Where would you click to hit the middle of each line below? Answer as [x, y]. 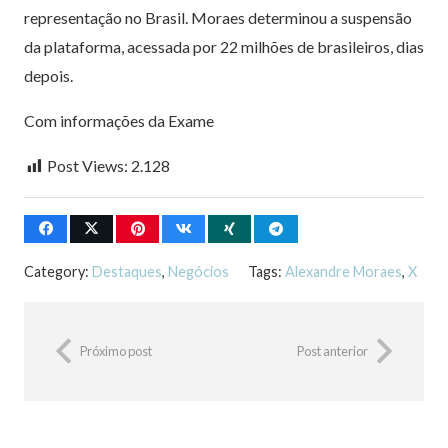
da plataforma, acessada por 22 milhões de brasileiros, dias [224, 47]
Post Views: [87, 166]
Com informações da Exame [119, 121]
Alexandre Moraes [344, 271]
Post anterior [332, 350]
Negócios [198, 271]
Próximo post [116, 350]
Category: [58, 271]
